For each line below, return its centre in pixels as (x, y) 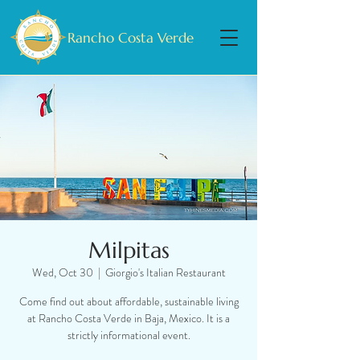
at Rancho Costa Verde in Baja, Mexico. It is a (129, 318)
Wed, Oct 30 (62, 272)
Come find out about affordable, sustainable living (129, 301)
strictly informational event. (129, 335)
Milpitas (129, 250)
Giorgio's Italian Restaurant (165, 272)
